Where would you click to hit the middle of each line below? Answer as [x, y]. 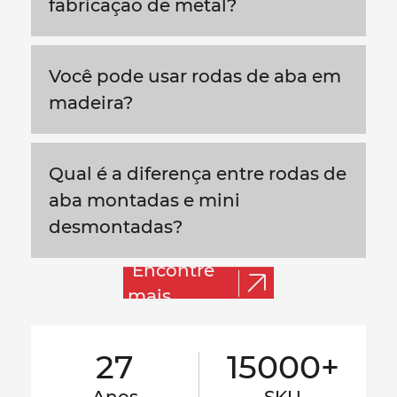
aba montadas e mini [144, 201]
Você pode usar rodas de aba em [195, 77]
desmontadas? [116, 227]
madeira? [91, 103]
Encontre [173, 270]
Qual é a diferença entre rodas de [198, 174]
